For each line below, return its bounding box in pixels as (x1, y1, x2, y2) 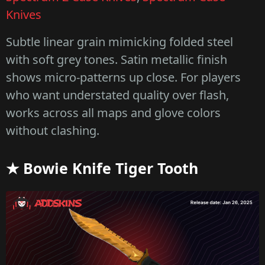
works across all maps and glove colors (6, 105, 221, 121)
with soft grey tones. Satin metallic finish (6, 51, 227, 68)
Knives (6, 7, 41, 23)
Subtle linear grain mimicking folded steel (6, 34, 233, 50)
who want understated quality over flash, (6, 87, 229, 104)
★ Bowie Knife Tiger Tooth (6, 158, 198, 179)
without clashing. (6, 122, 99, 139)
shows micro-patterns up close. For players (6, 69, 241, 86)
